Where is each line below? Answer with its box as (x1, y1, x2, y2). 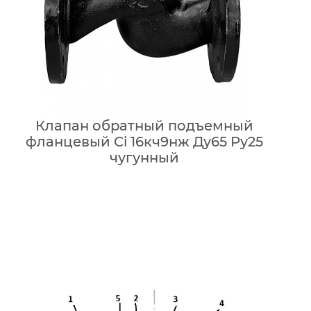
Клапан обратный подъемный (35, 117, 253, 134)
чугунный (109, 149, 179, 166)
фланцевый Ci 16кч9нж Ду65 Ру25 (25, 133, 263, 150)
